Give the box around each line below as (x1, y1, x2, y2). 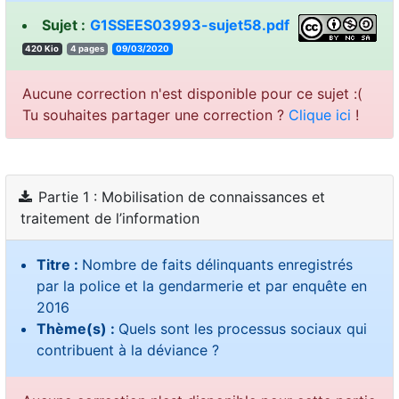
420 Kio (25, 44, 60, 54)
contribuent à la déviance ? (36, 340, 219, 359)
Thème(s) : (36, 319, 118, 338)
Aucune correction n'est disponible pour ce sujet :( (21, 84, 362, 102)
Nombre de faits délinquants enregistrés (81, 255, 353, 273)
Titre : (36, 255, 82, 273)
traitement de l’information (20, 209, 199, 228)
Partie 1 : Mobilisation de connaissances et (34, 188, 325, 207)
